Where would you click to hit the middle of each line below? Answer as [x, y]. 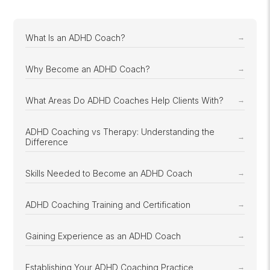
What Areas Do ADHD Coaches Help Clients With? [125, 100]
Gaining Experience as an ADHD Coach [103, 236]
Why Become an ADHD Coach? [88, 69]
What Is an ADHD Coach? [76, 37]
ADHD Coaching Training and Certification [108, 204]
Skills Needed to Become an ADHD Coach [109, 173]
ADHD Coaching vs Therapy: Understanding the [120, 131]
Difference [47, 142]
